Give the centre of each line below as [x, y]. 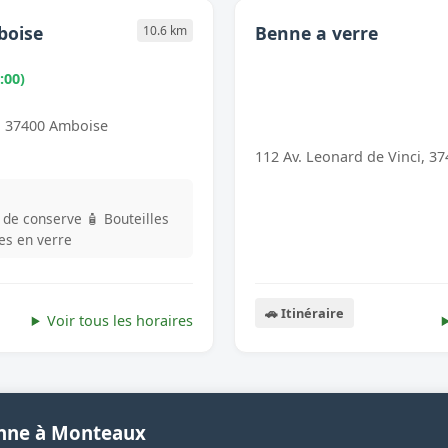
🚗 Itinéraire [304, 313]
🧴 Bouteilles [127, 219]
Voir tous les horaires [120, 321]
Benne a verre [316, 32]
